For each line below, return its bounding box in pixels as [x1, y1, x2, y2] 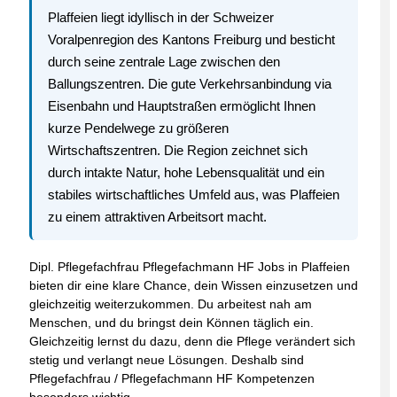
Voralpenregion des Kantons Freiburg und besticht [48, 31, 335, 47]
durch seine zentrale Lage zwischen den [48, 53, 280, 69]
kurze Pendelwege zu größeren [48, 120, 229, 136]
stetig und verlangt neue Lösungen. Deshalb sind [29, 352, 304, 367]
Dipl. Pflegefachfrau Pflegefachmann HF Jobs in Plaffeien [29, 259, 350, 274]
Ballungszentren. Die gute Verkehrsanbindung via [48, 75, 331, 91]
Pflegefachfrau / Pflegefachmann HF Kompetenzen [29, 370, 315, 385]
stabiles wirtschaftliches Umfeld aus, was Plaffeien [48, 186, 339, 202]
